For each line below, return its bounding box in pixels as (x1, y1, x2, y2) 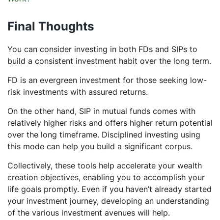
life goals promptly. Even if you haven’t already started (7, 184, 212, 194)
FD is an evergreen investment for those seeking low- (7, 75, 207, 85)
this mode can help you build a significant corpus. (7, 141, 195, 151)
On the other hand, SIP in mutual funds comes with (7, 106, 195, 116)
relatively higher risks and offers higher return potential (7, 117, 213, 128)
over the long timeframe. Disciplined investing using (7, 129, 200, 139)
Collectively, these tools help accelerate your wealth (7, 160, 202, 170)
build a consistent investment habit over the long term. (7, 55, 211, 66)
